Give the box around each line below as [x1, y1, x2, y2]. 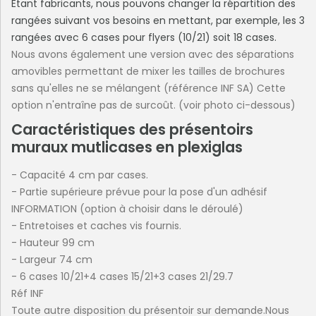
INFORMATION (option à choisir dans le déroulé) [11, 201, 243, 216]
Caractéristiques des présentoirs [11, 119, 253, 140]
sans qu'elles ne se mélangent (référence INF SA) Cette [11, 80, 286, 95]
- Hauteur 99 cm [11, 235, 95, 250]
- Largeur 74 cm [11, 252, 92, 267]
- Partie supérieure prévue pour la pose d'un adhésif [11, 184, 267, 199]
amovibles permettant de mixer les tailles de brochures [11, 63, 285, 78]
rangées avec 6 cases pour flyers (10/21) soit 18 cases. [11, 30, 276, 44]
